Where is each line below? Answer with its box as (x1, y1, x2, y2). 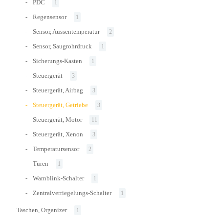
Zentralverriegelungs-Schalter (33, 189, 111, 197)
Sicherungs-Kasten (33, 57, 82, 65)
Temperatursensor (33, 145, 79, 153)
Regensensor (33, 13, 66, 21)
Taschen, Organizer (17, 206, 67, 214)
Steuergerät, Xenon (33, 130, 83, 138)
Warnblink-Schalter (33, 174, 84, 182)
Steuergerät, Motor (33, 115, 82, 123)
